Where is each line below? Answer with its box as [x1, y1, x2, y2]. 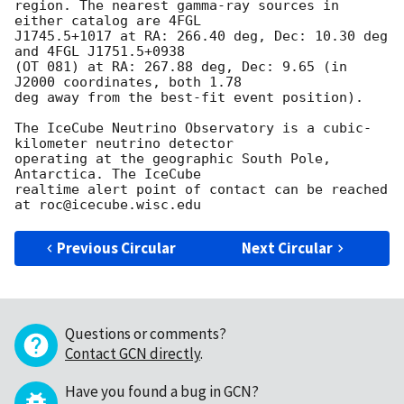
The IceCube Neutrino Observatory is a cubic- [14, 120, 372, 137]
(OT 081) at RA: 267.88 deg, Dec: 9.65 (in [14, 59, 347, 76]
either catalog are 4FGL [14, 13, 201, 30]
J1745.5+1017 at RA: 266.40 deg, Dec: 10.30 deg [14, 28, 388, 45]
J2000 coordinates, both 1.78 [14, 74, 242, 91]
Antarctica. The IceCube [14, 166, 201, 183]
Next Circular [242, 238, 334, 259]
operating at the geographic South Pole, [14, 151, 331, 168]
